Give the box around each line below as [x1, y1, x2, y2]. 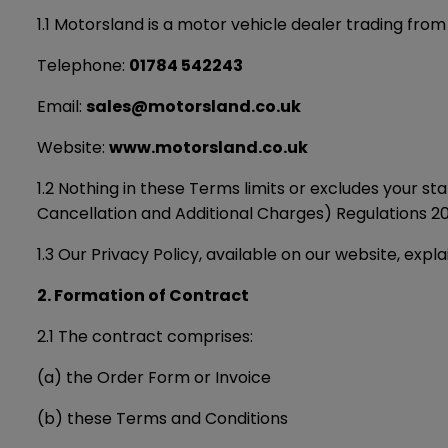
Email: [37, 95, 86, 118]
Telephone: [37, 54, 129, 77]
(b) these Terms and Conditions [37, 407, 288, 430]
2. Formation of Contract [37, 284, 249, 307]
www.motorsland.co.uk [109, 136, 308, 159]
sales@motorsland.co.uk [86, 95, 301, 118]
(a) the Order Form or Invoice [37, 366, 271, 389]
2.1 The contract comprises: [37, 325, 253, 348]
